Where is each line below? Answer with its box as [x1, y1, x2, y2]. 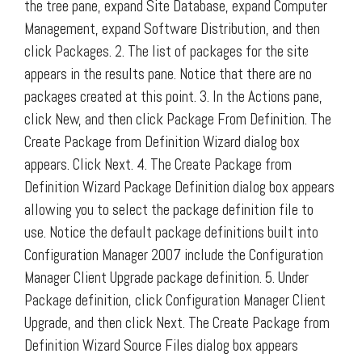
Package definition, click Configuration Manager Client [24, 289, 326, 310]
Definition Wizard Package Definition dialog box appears [24, 176, 335, 197]
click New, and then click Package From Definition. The [24, 108, 331, 129]
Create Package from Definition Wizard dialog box [24, 131, 300, 152]
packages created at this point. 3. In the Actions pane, [24, 86, 322, 107]
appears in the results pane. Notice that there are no [24, 63, 312, 84]
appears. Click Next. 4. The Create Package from [24, 154, 292, 175]
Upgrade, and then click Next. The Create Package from [24, 312, 330, 333]
